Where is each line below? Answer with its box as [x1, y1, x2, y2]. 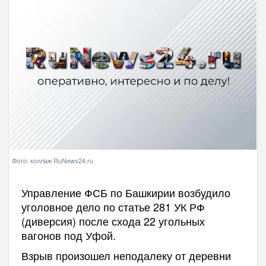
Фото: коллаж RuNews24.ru [12, 155, 93, 165]
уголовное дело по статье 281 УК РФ [21, 198, 205, 214]
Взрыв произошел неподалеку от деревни [21, 247, 231, 263]
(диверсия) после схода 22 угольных [21, 213, 205, 229]
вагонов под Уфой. [21, 227, 116, 243]
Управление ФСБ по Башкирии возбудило [21, 184, 230, 200]
